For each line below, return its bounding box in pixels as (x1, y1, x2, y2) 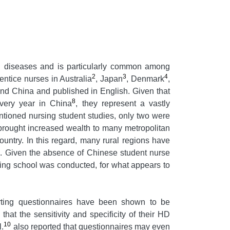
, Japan (95, 74, 123, 83)
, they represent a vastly (75, 99, 170, 108)
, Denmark (126, 74, 165, 83)
